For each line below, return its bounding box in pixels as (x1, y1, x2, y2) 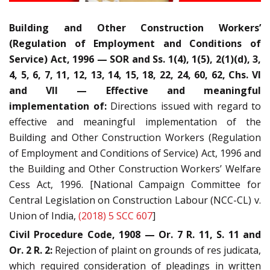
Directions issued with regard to (106, 99, 261, 113)
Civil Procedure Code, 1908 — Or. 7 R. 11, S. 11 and (9, 228, 261, 242)
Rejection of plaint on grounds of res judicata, (52, 243, 261, 257)
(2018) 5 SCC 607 (78, 209, 152, 223)
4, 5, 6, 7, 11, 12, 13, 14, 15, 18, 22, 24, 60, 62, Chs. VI (9, 68, 261, 82)
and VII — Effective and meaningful (9, 84, 261, 98)
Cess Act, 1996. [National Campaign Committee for (9, 178, 261, 192)
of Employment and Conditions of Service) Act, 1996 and (9, 146, 261, 160)
